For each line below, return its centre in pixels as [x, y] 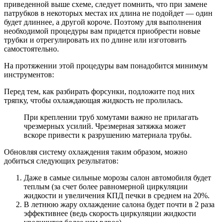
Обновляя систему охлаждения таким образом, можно [96, 152]
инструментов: [29, 75]
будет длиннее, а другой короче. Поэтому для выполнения [103, 22]
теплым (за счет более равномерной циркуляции [106, 187]
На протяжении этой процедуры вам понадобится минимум [106, 66]
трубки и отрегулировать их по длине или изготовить [95, 40]
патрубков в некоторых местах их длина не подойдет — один [108, 13]
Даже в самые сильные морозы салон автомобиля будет [117, 178]
